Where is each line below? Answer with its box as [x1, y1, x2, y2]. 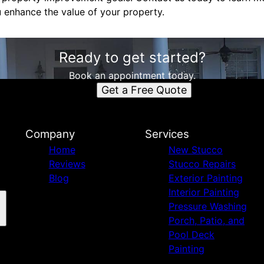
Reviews [48, 158, 85, 170]
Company [25, 127, 75, 141]
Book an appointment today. [68, 70, 196, 81]
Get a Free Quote [101, 84, 187, 96]
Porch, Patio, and [168, 214, 245, 226]
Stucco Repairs [168, 158, 236, 170]
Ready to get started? [58, 49, 206, 66]
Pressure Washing [168, 200, 247, 212]
